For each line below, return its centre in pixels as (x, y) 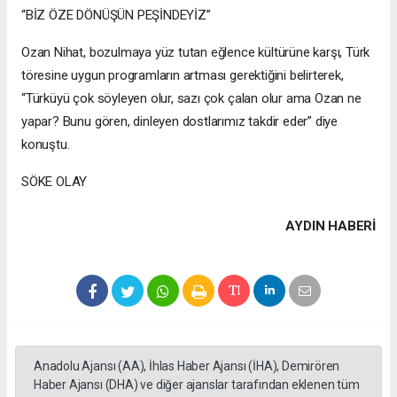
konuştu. (46, 144)
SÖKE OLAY (54, 181)
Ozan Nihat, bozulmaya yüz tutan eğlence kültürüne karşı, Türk (196, 52)
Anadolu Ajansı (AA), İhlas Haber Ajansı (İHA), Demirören (187, 366)
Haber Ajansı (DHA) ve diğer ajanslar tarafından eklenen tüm (197, 384)
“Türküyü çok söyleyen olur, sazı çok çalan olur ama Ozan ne (191, 98)
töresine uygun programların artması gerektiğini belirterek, (183, 75)
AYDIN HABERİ (331, 226)
